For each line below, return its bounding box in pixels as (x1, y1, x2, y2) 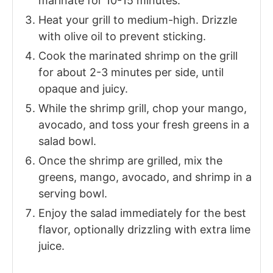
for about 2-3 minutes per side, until (38, 66, 224, 79)
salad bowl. (38, 135, 96, 148)
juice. (38, 239, 65, 253)
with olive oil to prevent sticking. (38, 30, 206, 43)
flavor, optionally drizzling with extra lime (38, 223, 250, 236)
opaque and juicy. (38, 82, 128, 96)
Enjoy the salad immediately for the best (38, 207, 246, 220)
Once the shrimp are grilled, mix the (38, 154, 222, 168)
